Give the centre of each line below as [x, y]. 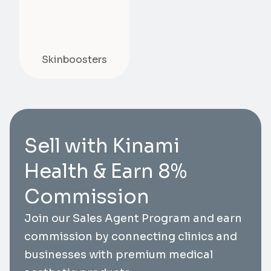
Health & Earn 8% [106, 171]
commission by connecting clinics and [131, 236]
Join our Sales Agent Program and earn [133, 218]
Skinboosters [74, 59]
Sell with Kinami [102, 145]
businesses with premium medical [119, 254]
